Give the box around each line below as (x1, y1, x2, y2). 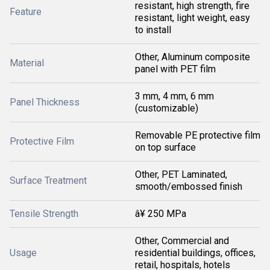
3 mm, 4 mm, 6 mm (135, 90, 214, 102)
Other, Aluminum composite (135, 51, 250, 63)
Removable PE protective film (135, 130, 260, 141)
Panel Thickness (10, 96, 80, 108)
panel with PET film (135, 63, 216, 75)
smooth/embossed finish (135, 181, 242, 192)
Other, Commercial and (135, 235, 229, 246)
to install (135, 24, 171, 36)
